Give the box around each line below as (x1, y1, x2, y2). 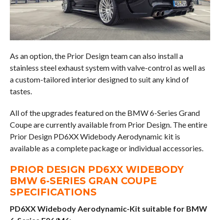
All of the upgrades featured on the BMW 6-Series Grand (9, 108, 200, 117)
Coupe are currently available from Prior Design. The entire (9, 119, 207, 129)
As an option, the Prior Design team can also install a (9, 51, 183, 60)
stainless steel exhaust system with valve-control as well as (9, 62, 205, 72)
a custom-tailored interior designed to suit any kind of (9, 74, 189, 84)
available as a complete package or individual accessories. (9, 143, 203, 153)
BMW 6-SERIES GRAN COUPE (9, 174, 157, 187)
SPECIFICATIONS (9, 186, 97, 198)
